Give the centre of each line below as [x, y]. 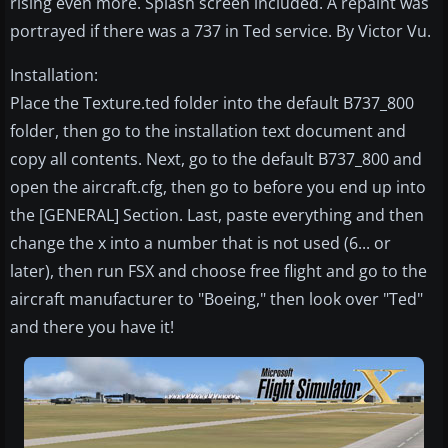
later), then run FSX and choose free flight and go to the [218, 271]
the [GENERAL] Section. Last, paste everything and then [217, 215]
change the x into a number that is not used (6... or [200, 243]
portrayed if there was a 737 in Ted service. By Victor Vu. [220, 31]
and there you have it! [92, 327]
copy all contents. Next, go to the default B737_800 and [216, 159]
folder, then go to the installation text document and [208, 131]
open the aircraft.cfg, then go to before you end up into [218, 187]
